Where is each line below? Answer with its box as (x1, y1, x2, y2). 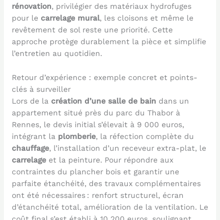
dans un (156, 97, 189, 106)
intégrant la (11, 132, 58, 141)
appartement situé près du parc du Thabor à (11, 109, 180, 118)
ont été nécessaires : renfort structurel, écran (11, 191, 184, 200)
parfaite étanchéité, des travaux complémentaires (11, 179, 201, 189)
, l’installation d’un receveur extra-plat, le (49, 144, 206, 153)
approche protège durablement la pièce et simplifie (11, 37, 206, 47)
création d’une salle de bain (51, 97, 156, 106)
